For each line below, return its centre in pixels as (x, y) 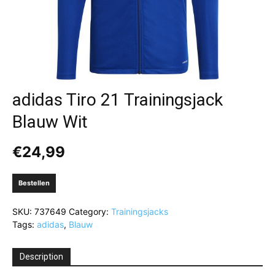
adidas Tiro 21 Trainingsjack (118, 100)
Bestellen (34, 183)
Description (41, 257)
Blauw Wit (50, 122)
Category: (90, 211)
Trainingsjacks (140, 211)
